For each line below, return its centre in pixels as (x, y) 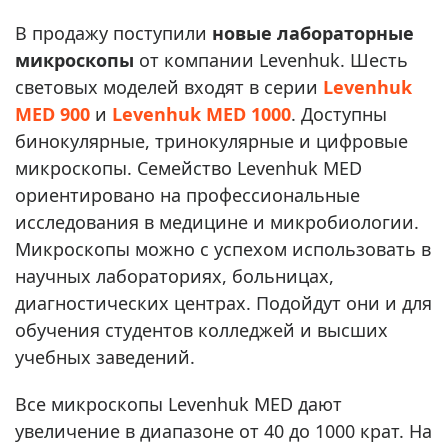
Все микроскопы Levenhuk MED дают (178, 403)
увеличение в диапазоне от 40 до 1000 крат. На (223, 430)
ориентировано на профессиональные (187, 194)
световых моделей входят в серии (169, 86)
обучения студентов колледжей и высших (201, 329)
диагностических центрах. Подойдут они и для (223, 302)
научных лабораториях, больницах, (174, 275)
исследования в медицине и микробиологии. (217, 221)
